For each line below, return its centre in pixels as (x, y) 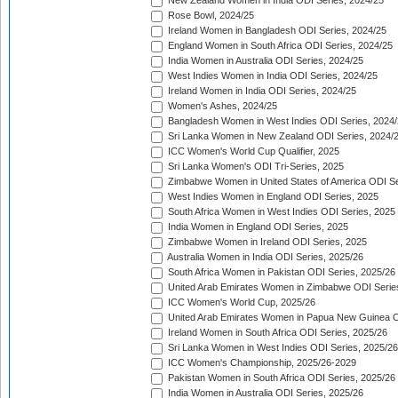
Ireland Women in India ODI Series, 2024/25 (261, 91)
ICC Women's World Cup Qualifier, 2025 (252, 151)
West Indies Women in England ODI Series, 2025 (272, 197)
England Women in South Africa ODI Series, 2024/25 (279, 46)
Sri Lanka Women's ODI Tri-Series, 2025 (255, 167)
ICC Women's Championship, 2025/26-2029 (261, 363)
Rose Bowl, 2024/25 (210, 16)
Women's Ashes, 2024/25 (221, 106)
